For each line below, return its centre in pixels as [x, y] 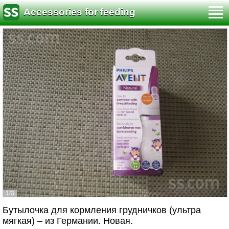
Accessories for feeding [79, 12]
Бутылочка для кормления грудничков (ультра [102, 210]
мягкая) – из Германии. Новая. [68, 221]
